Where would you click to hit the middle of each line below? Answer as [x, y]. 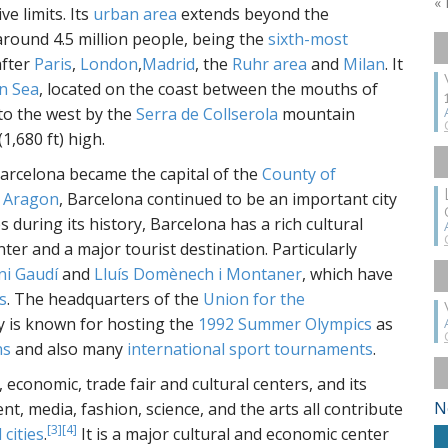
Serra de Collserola [207, 114]
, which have [347, 274]
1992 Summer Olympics [285, 324]
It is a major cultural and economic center [233, 434]
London [109, 64]
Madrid [168, 64]
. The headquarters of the [105, 299]
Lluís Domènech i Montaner [198, 274]
